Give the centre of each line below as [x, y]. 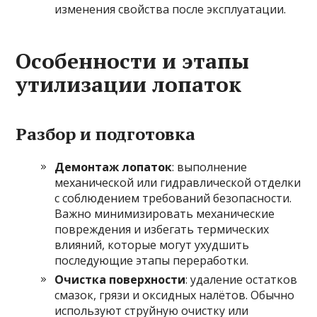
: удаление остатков [242, 279]
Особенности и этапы [133, 61]
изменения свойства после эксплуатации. [171, 9]
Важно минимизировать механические [165, 214]
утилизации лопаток [129, 84]
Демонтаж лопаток [114, 167]
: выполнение [210, 167]
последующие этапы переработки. [152, 260]
